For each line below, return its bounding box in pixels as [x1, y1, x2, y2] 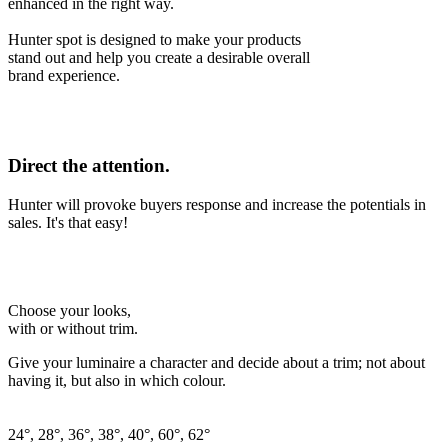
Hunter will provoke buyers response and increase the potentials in [8, 196, 426, 213]
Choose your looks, [8, 302, 131, 319]
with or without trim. [8, 320, 138, 337]
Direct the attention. [8, 155, 170, 177]
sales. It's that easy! [8, 214, 128, 231]
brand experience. [8, 66, 120, 84]
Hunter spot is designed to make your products [8, 30, 301, 48]
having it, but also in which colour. [8, 372, 226, 389]
